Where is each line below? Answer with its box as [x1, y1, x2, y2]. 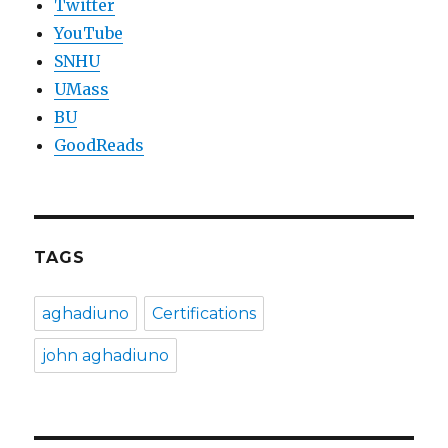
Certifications [152, 304, 257, 324]
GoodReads [54, 135, 145, 156]
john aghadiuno [42, 346, 170, 366]
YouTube [54, 23, 124, 44]
